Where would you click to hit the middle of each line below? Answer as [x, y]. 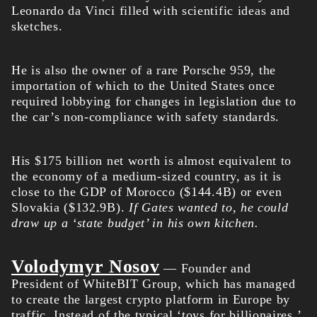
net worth [133, 161]
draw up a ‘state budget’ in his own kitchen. [135, 223]
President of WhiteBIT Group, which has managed [154, 284]
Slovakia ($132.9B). [70, 208]
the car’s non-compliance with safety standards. [145, 117]
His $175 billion [59, 161]
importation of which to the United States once [143, 86]
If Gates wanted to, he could [209, 208]
